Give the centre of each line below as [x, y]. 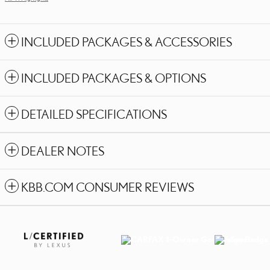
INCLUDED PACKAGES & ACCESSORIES [127, 42]
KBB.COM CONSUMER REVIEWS [108, 187]
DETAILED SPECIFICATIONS [94, 114]
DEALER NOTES [63, 151]
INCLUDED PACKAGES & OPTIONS [114, 78]
